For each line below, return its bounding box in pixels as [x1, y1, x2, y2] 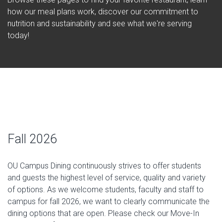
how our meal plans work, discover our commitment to [7, 7, 198, 16]
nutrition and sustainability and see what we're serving [7, 19, 192, 28]
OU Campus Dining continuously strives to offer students [7, 161, 201, 170]
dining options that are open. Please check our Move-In [7, 209, 199, 218]
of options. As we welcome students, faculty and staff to [7, 185, 204, 194]
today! [7, 31, 29, 40]
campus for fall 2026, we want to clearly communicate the [7, 197, 210, 206]
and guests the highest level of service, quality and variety [7, 173, 206, 182]
